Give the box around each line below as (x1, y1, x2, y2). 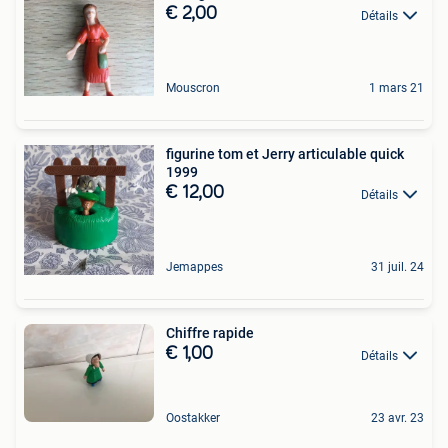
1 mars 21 (369, 81, 424, 96)
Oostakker (166, 411, 220, 425)
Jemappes (166, 260, 223, 275)
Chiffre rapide (166, 325, 254, 342)
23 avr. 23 (371, 411, 424, 425)
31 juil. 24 (371, 260, 424, 275)
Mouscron (166, 81, 220, 96)
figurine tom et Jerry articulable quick (166, 146, 370, 163)
